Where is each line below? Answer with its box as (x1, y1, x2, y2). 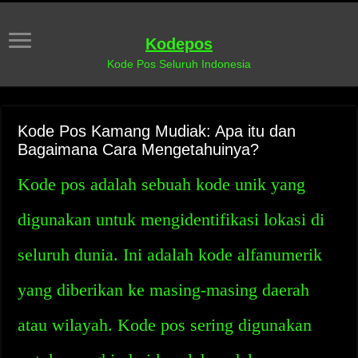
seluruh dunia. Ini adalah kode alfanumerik (18, 245, 323, 265)
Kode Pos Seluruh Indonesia (107, 58, 251, 70)
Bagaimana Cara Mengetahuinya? (18, 141, 260, 158)
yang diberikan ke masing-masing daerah (18, 280, 310, 300)
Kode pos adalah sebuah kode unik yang (18, 174, 306, 194)
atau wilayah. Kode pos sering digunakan (18, 315, 312, 335)
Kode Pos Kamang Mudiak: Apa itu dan (18, 122, 296, 140)
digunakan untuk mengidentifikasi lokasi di (18, 209, 325, 229)
